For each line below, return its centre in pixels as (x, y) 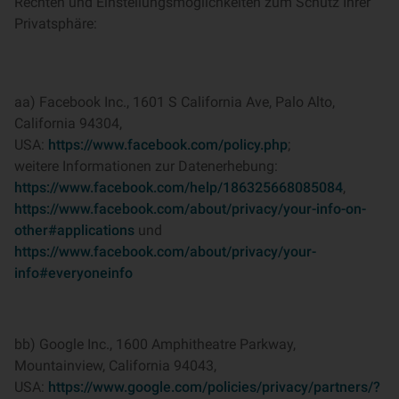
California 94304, (68, 123)
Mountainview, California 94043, (115, 366)
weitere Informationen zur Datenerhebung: (146, 166)
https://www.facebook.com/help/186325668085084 (179, 187)
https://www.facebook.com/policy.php (168, 145)
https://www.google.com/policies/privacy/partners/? (214, 387)
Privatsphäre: (56, 24)
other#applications (74, 230)
